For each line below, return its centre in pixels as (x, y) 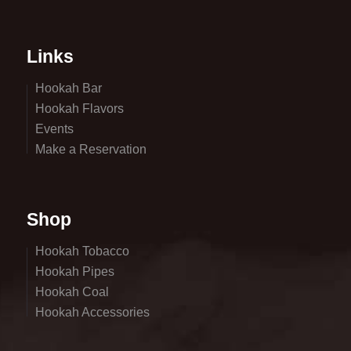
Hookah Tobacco (82, 251)
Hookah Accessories (92, 313)
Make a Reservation (90, 149)
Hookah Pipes (74, 272)
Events (54, 128)
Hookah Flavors (79, 108)
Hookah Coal (72, 292)
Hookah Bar (68, 88)
